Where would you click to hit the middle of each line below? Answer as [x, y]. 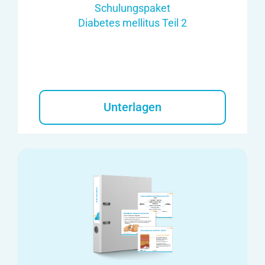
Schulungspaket [132, 8]
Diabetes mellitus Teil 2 [132, 22]
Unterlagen [132, 107]
